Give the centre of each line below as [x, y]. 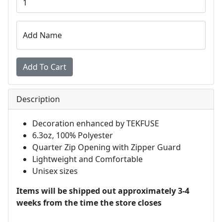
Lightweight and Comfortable [87, 159]
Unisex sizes [55, 171]
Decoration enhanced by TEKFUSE [96, 124]
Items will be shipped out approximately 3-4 [103, 191]
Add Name [42, 35]
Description [38, 99]
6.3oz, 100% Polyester [73, 136]
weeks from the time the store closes [89, 203]
